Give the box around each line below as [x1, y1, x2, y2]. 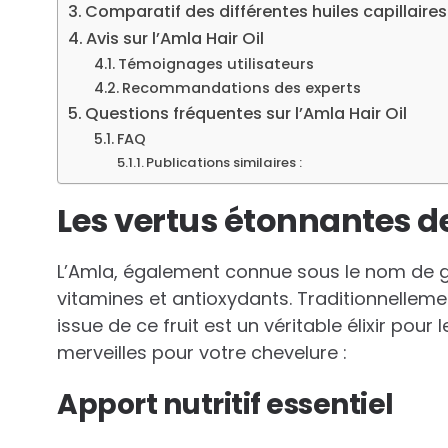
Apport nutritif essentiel [57, 385, 394, 425]
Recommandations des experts [121, 78, 361, 99]
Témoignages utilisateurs [117, 54, 314, 75]
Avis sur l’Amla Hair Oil [86, 27, 265, 51]
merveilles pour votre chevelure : [57, 340, 347, 366]
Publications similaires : [146, 153, 303, 173]
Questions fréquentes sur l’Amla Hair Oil [85, 102, 408, 126]
